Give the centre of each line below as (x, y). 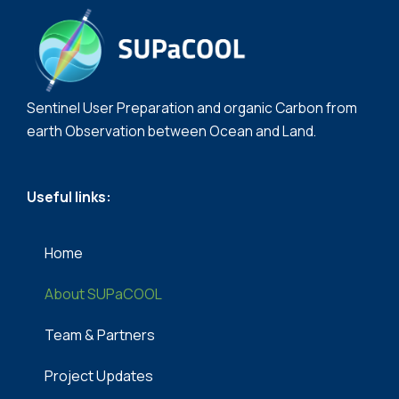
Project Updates (99, 375)
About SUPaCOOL (103, 293)
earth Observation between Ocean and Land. (171, 131)
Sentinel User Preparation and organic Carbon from (192, 108)
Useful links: (69, 196)
